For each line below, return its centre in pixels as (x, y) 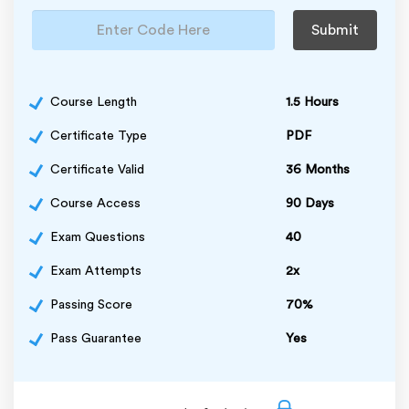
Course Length (94, 102)
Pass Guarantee (96, 338)
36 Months (318, 169)
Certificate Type (99, 136)
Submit (335, 30)
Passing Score (91, 304)
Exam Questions (98, 237)
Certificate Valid (97, 169)
